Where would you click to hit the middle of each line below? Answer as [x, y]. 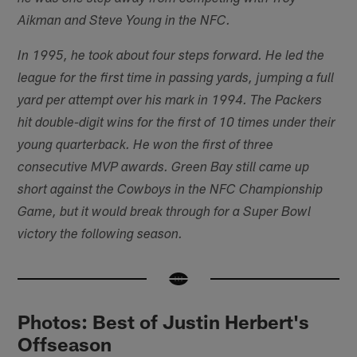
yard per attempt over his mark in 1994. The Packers [170, 101]
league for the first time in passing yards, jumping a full [176, 79]
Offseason [65, 343]
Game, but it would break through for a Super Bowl [165, 213]
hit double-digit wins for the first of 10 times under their [177, 124]
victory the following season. [100, 235]
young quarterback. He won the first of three [146, 146]
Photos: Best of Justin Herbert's [164, 321]
